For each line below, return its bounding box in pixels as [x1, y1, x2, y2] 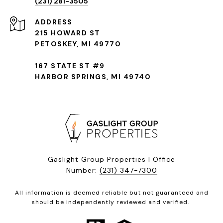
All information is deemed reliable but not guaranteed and [14, 189, 209, 197]
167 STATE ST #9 [35, 61, 105, 71]
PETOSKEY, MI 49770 [35, 39, 121, 49]
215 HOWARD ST [35, 28, 101, 38]
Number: [66, 166, 100, 175]
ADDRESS [35, 17, 73, 27]
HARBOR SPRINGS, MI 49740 [35, 72, 151, 82]
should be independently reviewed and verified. [32, 198, 191, 207]
